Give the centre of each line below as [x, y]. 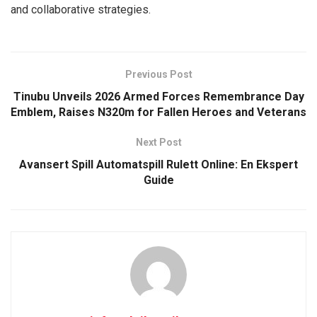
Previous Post [158, 74]
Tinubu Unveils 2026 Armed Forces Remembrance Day [158, 96]
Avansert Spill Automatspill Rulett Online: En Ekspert [158, 164]
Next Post [158, 142]
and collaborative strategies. [81, 9]
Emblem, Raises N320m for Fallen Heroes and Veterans [158, 112]
